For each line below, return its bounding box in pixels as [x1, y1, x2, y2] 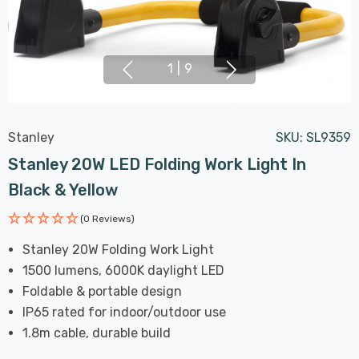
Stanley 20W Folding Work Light [22, 241, 215, 257]
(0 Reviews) [80, 212, 135, 224]
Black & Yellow [8, 179, 118, 200]
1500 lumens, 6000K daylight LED [22, 262, 225, 278]
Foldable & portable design [22, 283, 183, 299]
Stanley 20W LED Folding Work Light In [8, 154, 306, 174]
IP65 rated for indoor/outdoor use [22, 304, 227, 320]
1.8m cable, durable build [22, 325, 171, 341]
